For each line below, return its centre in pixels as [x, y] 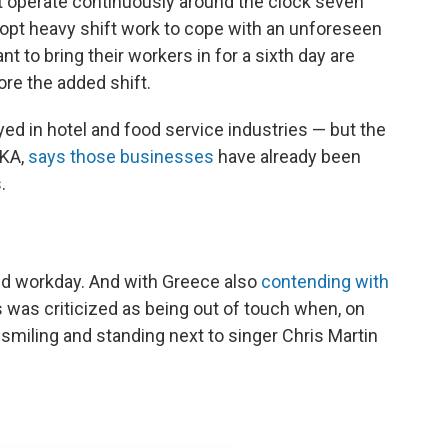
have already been [287, 156]
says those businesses [121, 156]
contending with [325, 281]
